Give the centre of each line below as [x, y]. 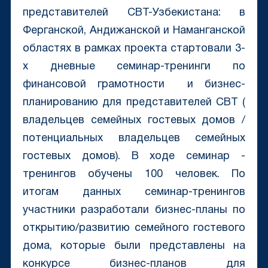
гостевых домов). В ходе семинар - [134, 157]
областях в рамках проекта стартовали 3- [134, 49]
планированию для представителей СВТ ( [134, 103]
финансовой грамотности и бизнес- [134, 85]
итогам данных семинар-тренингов [134, 193]
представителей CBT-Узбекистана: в [134, 13]
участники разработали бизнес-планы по [134, 211]
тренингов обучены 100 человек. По [134, 175]
